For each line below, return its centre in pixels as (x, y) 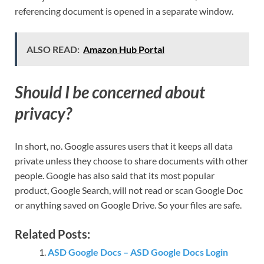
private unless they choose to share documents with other (131, 160)
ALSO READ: (53, 49)
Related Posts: (52, 234)
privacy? (43, 113)
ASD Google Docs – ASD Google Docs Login (138, 252)
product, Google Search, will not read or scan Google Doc (129, 190)
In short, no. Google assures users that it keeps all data (124, 146)
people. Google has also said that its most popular (115, 175)
